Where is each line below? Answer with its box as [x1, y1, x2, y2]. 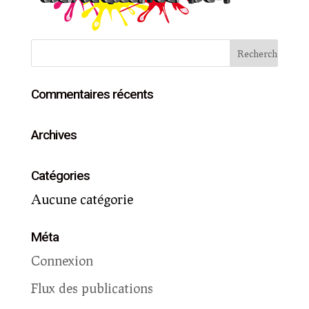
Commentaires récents [30, 86, 153, 102]
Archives [30, 127, 77, 143]
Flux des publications [30, 279, 153, 296]
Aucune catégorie [30, 191, 133, 207]
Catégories [30, 168, 90, 183]
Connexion [30, 252, 93, 268]
